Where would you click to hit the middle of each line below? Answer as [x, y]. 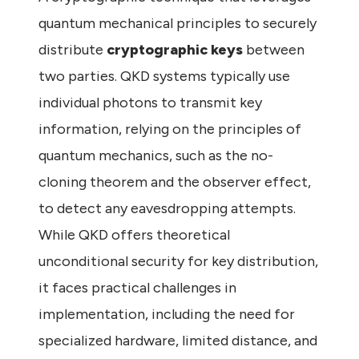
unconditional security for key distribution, [178, 262]
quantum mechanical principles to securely [177, 24]
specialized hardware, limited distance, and [178, 341]
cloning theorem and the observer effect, [175, 182]
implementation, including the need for [167, 315]
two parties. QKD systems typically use [164, 77]
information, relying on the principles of [170, 129]
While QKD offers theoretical [134, 235]
